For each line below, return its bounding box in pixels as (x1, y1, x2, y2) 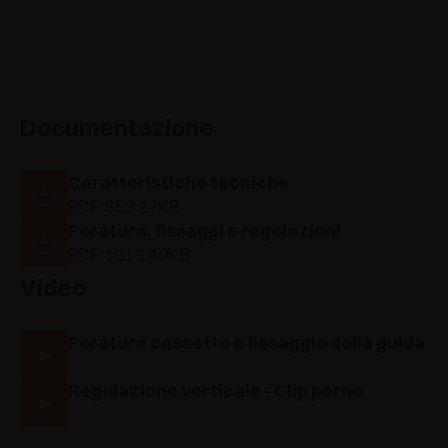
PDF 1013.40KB (68, 243, 190, 267)
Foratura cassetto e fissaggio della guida (68, 331, 425, 355)
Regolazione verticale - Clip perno (68, 379, 363, 403)
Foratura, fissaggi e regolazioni (68, 219, 341, 243)
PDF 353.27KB (68, 195, 180, 219)
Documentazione (20, 112, 214, 143)
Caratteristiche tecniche (68, 171, 289, 195)
